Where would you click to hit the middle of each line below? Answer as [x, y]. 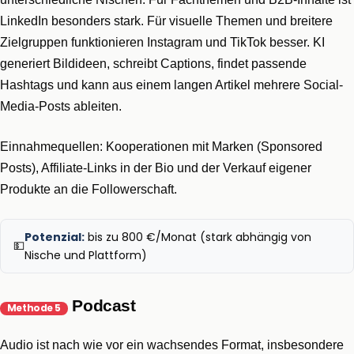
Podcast [102, 306]
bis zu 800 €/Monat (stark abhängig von [198, 237]
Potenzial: [55, 237]
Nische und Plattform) [86, 255]
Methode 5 [34, 308]
